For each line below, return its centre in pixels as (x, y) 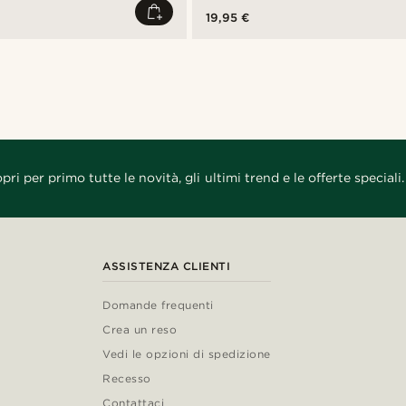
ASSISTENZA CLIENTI (167, 266)
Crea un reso (140, 329)
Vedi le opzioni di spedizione (187, 353)
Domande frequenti (158, 304)
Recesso (127, 378)
